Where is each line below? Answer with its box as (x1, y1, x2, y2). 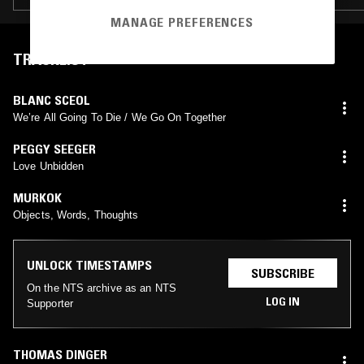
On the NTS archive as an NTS (27, 281, 176, 294)
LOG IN (266, 293, 300, 309)
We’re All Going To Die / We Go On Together (13, 110, 227, 123)
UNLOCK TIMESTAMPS (27, 256, 152, 273)
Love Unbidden (13, 159, 84, 172)
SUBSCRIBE (251, 264, 314, 281)
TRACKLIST (13, 49, 89, 69)
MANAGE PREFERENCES (110, 13, 253, 30)
